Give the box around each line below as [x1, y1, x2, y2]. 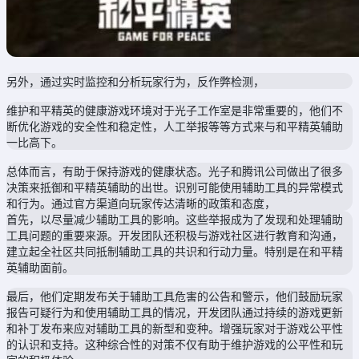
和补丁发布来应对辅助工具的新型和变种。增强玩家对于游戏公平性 [6, 321, 343, 335]
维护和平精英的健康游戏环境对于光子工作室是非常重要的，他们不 [6, 103, 343, 117]
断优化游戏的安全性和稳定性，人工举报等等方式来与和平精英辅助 [6, 119, 343, 133]
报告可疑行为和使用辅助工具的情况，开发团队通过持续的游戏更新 [6, 305, 343, 319]
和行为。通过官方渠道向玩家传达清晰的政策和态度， [6, 196, 276, 210]
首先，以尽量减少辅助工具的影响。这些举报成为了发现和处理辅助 [6, 212, 343, 226]
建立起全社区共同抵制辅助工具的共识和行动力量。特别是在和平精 [6, 244, 343, 258]
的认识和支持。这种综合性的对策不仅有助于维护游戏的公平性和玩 [6, 337, 343, 351]
